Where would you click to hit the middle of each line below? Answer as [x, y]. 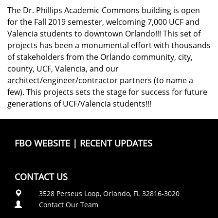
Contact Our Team [69, 205]
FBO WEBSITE [42, 143]
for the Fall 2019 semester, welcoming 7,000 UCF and [103, 22]
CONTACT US [41, 177]
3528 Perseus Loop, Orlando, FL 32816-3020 [109, 193]
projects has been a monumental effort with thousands [109, 45]
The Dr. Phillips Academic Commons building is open [104, 10]
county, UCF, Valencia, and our [63, 69]
